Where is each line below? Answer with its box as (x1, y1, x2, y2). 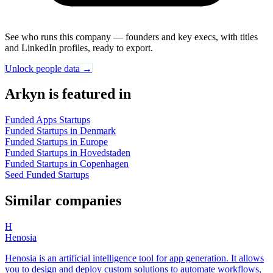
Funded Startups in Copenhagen (5, 158, 129, 169)
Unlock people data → (5, 63, 92, 74)
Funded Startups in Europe (5, 136, 108, 147)
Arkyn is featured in (5, 86, 131, 102)
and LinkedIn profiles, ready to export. (5, 42, 153, 53)
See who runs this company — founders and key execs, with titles (5, 31, 258, 42)
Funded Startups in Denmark (5, 126, 116, 136)
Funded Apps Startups (5, 115, 90, 126)
